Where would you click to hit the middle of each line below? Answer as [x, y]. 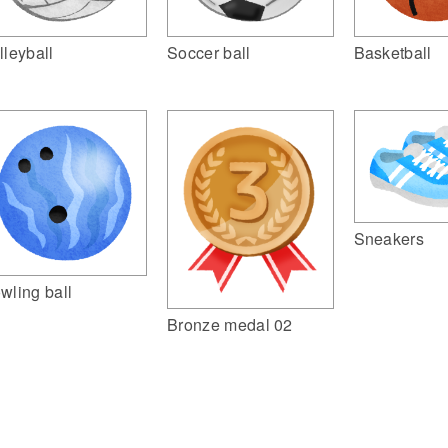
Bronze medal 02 [230, 325]
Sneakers [389, 239]
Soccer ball [209, 53]
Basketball [392, 53]
